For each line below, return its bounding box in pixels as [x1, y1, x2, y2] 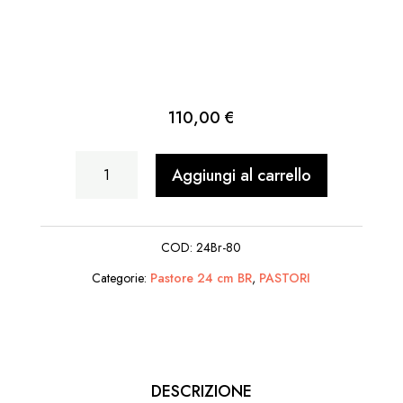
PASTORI [259, 269, 311, 288]
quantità [75, 184, 148, 209]
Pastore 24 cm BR [150, 269, 253, 288]
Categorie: [92, 269, 151, 288]
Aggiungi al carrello [171, 163, 311, 187]
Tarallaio [75, 153, 149, 178]
